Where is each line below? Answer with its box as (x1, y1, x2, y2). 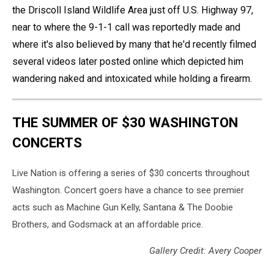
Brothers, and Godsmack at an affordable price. (12, 218, 203, 230)
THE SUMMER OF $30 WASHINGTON (12, 114, 238, 131)
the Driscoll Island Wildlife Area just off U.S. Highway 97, (12, 4, 253, 16)
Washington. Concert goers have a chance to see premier (12, 184, 244, 196)
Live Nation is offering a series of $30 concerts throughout (12, 167, 250, 179)
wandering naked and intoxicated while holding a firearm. (12, 72, 252, 84)
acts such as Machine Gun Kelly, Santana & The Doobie (12, 201, 233, 213)
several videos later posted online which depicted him (12, 55, 243, 67)
